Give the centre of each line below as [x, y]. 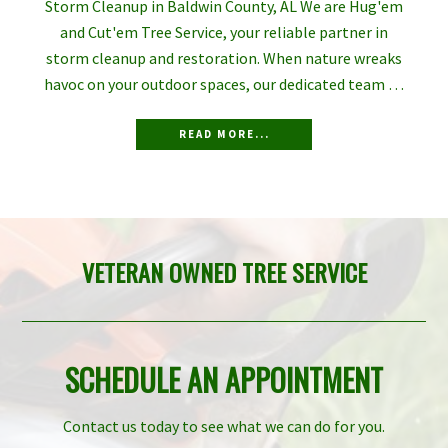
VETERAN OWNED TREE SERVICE [224, 271]
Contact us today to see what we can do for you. [224, 425]
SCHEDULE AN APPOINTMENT [224, 379]
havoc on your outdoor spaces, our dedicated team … [224, 83]
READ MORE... [224, 133]
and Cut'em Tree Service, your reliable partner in [224, 31]
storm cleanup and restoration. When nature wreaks [224, 57]
